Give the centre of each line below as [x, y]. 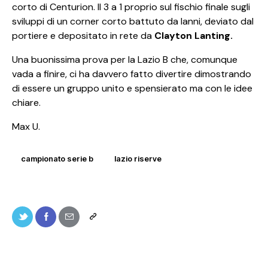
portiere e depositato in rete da [83, 35]
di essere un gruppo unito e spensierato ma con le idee [132, 88]
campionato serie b [57, 159]
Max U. [26, 126]
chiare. [26, 102]
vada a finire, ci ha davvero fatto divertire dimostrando [132, 74]
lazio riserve [138, 159]
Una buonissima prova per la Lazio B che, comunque [125, 59]
